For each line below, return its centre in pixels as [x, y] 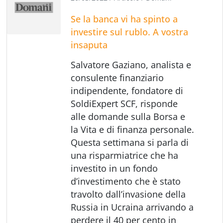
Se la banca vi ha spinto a [124, 19]
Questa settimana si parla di [130, 142]
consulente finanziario [117, 77]
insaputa [89, 45]
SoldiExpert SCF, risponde [124, 103]
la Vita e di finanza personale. [133, 129]
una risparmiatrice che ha [125, 155]
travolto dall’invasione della [128, 194]
